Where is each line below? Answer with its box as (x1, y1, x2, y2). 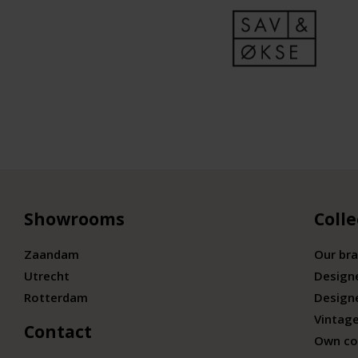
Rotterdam (24, 289, 88, 306)
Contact (24, 320, 92, 344)
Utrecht (24, 268, 70, 284)
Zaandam (24, 246, 79, 263)
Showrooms (24, 208, 125, 231)
